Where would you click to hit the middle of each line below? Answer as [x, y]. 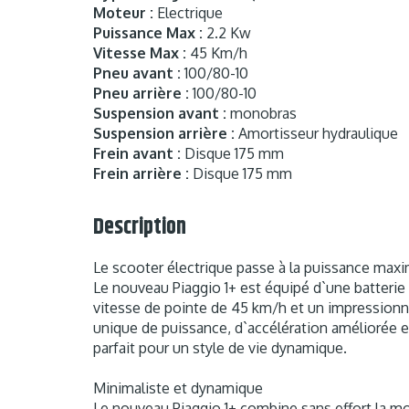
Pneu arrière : [141, 94]
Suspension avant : [160, 114]
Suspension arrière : [164, 134]
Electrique [188, 13]
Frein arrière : [141, 174]
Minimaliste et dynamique [178, 388]
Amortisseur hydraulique [316, 134]
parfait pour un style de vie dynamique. [220, 348]
